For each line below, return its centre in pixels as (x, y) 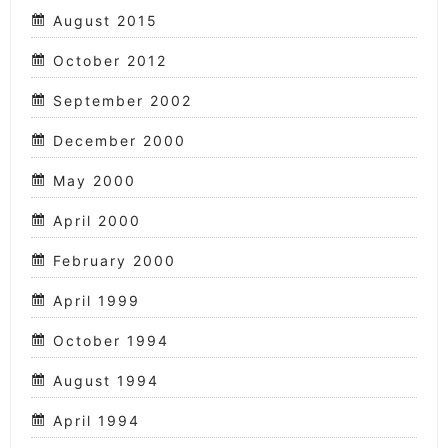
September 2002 (122, 100)
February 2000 (114, 260)
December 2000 (119, 140)
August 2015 (105, 20)
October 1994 (111, 340)
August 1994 (106, 380)
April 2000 (97, 220)
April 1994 (96, 420)
